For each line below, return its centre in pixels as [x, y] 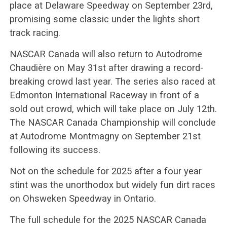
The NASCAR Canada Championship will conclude [112, 122]
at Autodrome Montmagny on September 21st [105, 136]
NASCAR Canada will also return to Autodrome [106, 54]
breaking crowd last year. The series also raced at [112, 81]
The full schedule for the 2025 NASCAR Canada [108, 219]
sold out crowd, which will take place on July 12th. [113, 108]
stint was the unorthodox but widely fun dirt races [112, 184]
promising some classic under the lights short [104, 19]
